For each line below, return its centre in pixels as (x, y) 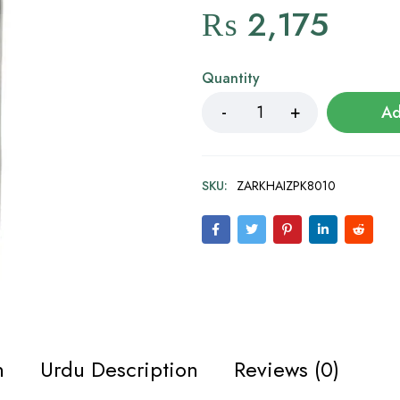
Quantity (230, 78)
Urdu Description (119, 369)
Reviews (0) (287, 369)
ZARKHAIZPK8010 (286, 186)
